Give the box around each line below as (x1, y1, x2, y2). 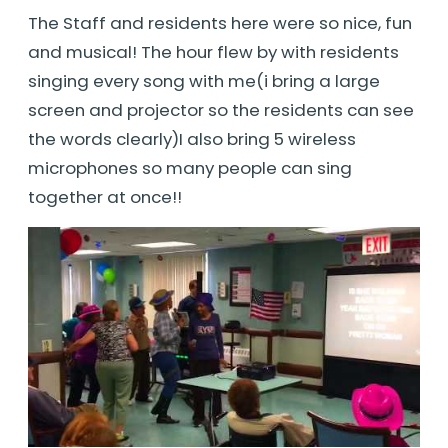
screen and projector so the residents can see (28, 97, 414, 122)
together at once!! (28, 184, 182, 209)
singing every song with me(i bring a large (28, 68, 380, 93)
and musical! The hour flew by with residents (28, 39, 399, 64)
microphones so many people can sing (28, 155, 352, 180)
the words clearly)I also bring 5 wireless (28, 126, 356, 151)
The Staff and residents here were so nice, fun (28, 10, 412, 35)
